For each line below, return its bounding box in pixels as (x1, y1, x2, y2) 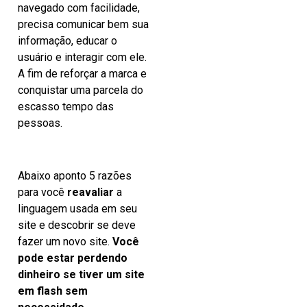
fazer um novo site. (18, 235, 112, 249)
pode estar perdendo (18, 251, 127, 265)
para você (18, 186, 67, 199)
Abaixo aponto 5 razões (18, 169, 132, 183)
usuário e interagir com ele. (18, 51, 147, 64)
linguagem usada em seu (18, 202, 137, 216)
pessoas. (18, 116, 62, 130)
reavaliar (67, 186, 116, 199)
